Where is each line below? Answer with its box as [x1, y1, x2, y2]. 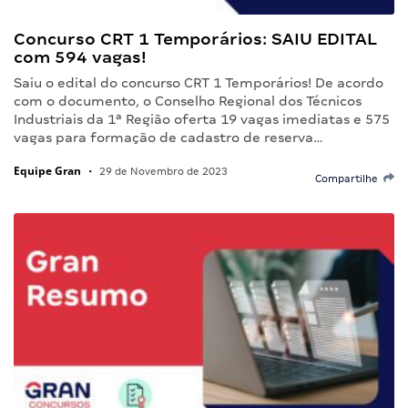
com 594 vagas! [14, 46, 147, 66]
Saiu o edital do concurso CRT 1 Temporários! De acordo [14, 75, 383, 90]
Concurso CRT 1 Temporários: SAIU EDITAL [14, 28, 377, 48]
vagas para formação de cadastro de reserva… [14, 129, 323, 145]
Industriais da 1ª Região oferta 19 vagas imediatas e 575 [14, 111, 390, 127]
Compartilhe [315, 172, 383, 184]
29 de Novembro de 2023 [97, 165, 228, 177]
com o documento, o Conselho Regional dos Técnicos [14, 93, 362, 108]
